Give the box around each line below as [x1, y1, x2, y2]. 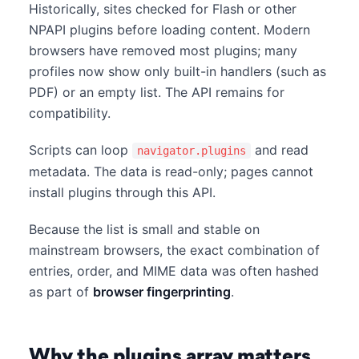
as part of [29, 284, 93, 300]
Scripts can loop [29, 142, 132, 158]
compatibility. [29, 105, 111, 121]
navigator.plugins [137, 144, 246, 157]
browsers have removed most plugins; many [29, 42, 297, 58]
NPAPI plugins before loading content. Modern [29, 22, 310, 38]
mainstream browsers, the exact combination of [29, 242, 320, 258]
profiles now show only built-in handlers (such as [29, 63, 326, 79]
